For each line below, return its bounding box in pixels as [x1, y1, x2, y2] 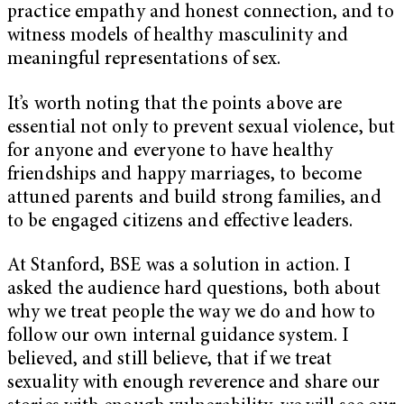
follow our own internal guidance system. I [7, 327, 350, 347]
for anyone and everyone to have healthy [7, 142, 333, 161]
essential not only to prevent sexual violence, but [7, 118, 396, 138]
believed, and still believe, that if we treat [7, 351, 333, 371]
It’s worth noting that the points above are [7, 95, 343, 115]
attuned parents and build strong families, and [7, 188, 381, 208]
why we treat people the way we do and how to [7, 304, 376, 324]
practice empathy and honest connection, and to [7, 4, 394, 23]
